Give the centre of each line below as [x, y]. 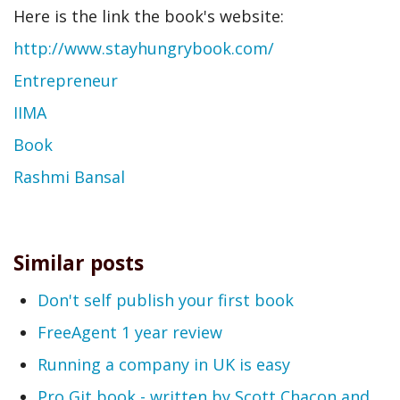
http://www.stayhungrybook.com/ [144, 48]
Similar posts [79, 263]
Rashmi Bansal [69, 176]
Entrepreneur [66, 80]
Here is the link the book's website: [149, 16]
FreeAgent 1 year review [130, 332]
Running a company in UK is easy [164, 364]
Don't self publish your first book [166, 300]
